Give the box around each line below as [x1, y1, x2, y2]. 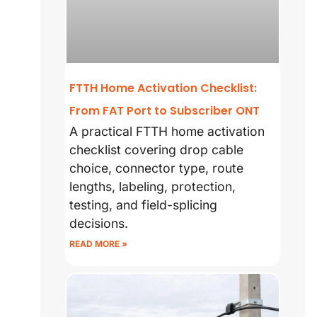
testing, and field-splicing [69, 197, 218, 212]
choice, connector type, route [69, 160, 244, 175]
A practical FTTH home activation [69, 123, 265, 139]
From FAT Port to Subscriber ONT [69, 102, 260, 119]
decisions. [69, 215, 129, 231]
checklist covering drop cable [69, 142, 244, 157]
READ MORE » [69, 238, 128, 249]
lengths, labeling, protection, [69, 178, 236, 194]
